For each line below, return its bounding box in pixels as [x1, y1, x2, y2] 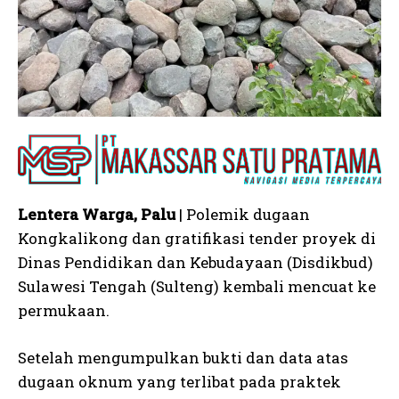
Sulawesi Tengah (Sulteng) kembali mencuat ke [18, 275, 376, 297]
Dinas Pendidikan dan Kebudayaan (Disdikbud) [18, 251, 373, 273]
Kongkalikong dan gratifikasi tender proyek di [18, 227, 376, 248]
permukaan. [18, 299, 110, 321]
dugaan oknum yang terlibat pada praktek [18, 370, 341, 392]
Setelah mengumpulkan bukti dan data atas [18, 346, 348, 368]
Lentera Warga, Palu [18, 203, 175, 224]
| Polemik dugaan [175, 203, 310, 224]
